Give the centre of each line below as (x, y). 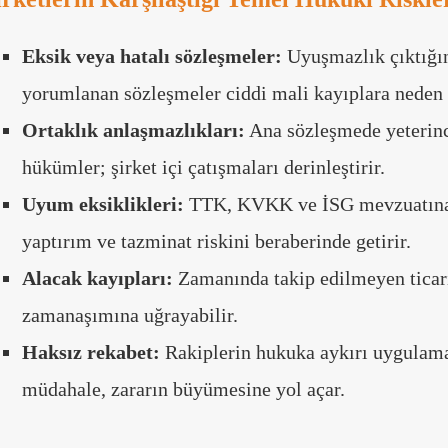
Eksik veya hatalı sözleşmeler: (152, 56)
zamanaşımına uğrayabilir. (130, 315)
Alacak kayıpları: (97, 278)
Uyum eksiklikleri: (103, 204)
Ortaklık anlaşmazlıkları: (133, 130)
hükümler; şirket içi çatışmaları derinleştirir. (203, 167)
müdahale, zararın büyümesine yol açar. (183, 389)
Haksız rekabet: (91, 352)
